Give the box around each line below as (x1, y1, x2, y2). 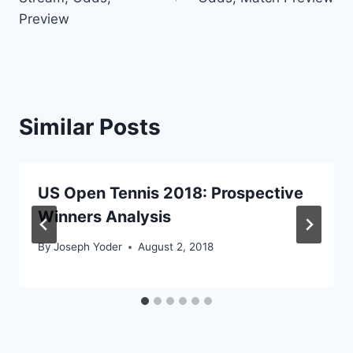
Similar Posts (19, 113, 161, 140)
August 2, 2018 (138, 240, 214, 254)
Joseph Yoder (54, 240, 123, 254)
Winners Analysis (38, 206, 171, 226)
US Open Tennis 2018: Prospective (38, 183, 303, 203)
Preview (19, 10, 69, 27)
